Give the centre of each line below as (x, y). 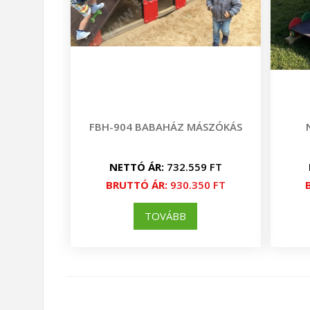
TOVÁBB (166, 216)
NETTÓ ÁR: (136, 167)
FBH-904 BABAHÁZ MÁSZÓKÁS (165, 127)
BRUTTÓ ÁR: (136, 185)
